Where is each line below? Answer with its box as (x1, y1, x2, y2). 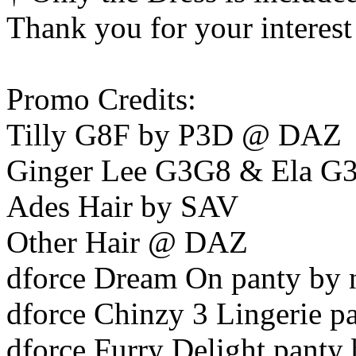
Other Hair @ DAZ (6, 225, 248, 260)
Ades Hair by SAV (6, 189, 238, 224)
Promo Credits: (6, 82, 196, 117)
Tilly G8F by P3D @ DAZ (6, 118, 342, 153)
